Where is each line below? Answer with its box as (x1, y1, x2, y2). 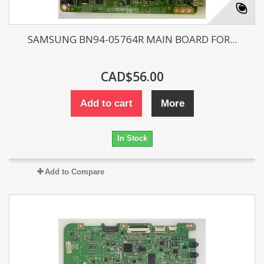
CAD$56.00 (100, 68, 164, 85)
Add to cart (80, 98, 133, 109)
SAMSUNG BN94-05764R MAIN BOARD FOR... (27, 32, 237, 46)
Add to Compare (44, 167, 104, 176)
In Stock (117, 134, 147, 143)
